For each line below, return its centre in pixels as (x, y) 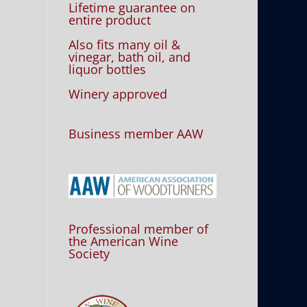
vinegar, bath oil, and (130, 57)
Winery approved (118, 94)
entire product (110, 20)
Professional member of (139, 229)
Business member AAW (136, 134)
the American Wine (124, 241)
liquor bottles (108, 69)
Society (89, 253)
